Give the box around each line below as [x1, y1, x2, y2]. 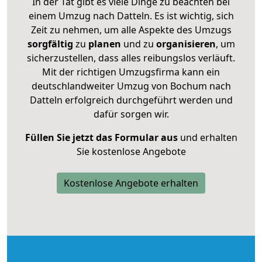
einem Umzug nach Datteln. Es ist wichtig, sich [28, 9, 234, 22]
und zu [120, 37, 154, 50]
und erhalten [177, 130, 237, 144]
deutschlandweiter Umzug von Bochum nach [31, 79, 231, 92]
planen [88, 37, 121, 50]
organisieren [153, 37, 216, 50]
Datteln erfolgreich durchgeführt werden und [29, 93, 233, 106]
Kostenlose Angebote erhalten [64, 176, 198, 189]
